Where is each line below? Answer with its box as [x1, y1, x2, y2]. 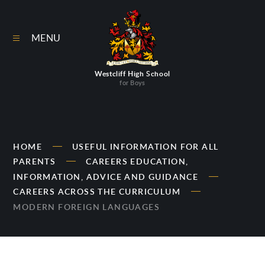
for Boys [119, 78, 146, 87]
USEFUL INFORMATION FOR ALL [72, 140, 219, 152]
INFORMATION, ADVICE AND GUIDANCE [13, 170, 199, 182]
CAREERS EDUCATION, [86, 156, 189, 167]
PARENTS [13, 156, 56, 167]
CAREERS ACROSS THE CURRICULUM [13, 186, 180, 198]
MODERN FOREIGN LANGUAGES [13, 201, 160, 212]
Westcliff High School [95, 69, 170, 79]
